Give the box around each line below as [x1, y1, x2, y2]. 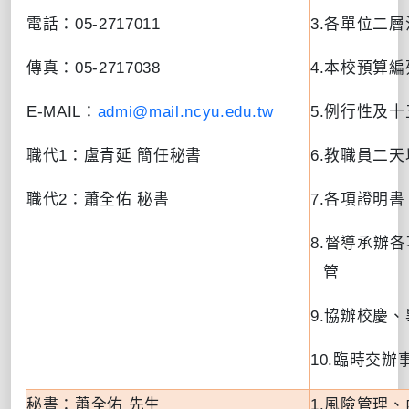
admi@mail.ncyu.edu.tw [97, 102, 274, 121]
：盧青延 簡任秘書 [68, 146, 203, 164]
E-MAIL [26, 102, 82, 121]
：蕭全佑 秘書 [68, 190, 170, 208]
